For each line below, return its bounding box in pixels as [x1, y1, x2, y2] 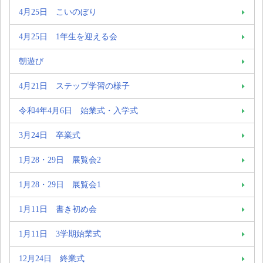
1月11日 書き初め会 [19, 204, 97, 214]
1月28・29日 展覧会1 [19, 179, 101, 189]
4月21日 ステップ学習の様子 [19, 80, 130, 90]
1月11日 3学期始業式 [19, 228, 101, 238]
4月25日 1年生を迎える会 [19, 31, 117, 41]
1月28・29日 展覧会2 [19, 154, 101, 164]
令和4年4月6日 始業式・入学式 [19, 105, 138, 115]
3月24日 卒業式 [19, 130, 80, 140]
